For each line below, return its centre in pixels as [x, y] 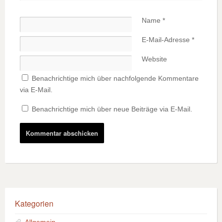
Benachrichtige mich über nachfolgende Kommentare [115, 79]
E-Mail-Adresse [167, 40]
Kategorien [34, 203]
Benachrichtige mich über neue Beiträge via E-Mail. [112, 109]
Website [154, 59]
